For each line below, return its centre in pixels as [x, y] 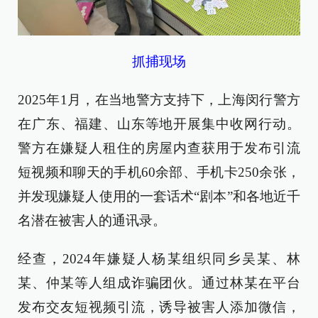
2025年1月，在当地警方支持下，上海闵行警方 [159, 100]
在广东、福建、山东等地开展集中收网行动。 [159, 124]
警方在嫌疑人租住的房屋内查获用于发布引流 [159, 148]
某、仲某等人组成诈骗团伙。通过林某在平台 [159, 283]
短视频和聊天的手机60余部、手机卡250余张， [159, 172]
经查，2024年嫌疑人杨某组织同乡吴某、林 [159, 259]
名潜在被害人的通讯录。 [92, 221]
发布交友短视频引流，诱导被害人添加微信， [159, 307]
